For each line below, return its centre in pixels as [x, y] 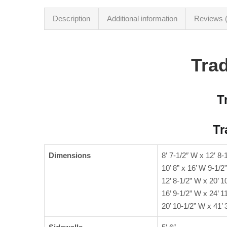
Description [71, 18]
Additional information [142, 18]
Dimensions [70, 156]
